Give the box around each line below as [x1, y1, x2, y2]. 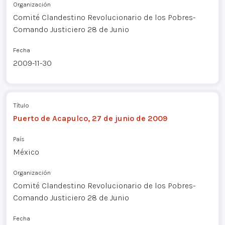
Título [13, 101, 29, 109]
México [13, 147, 39, 157]
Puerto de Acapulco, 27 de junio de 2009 [13, 114, 167, 124]
